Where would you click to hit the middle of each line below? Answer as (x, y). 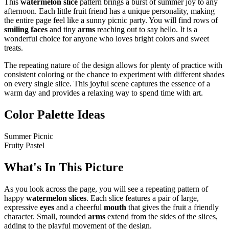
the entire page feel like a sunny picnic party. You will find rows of (111, 20)
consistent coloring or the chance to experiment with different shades (114, 75)
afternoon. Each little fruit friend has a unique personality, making (109, 11)
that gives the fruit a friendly (173, 207)
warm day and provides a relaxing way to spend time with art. (104, 93)
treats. (14, 48)
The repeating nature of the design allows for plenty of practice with (113, 65)
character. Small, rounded (46, 216)
